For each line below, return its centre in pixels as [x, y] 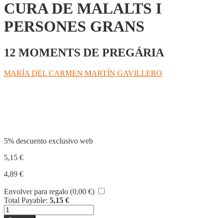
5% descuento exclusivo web [48, 141]
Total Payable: [26, 200]
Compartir [31, 110]
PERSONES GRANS [74, 27]
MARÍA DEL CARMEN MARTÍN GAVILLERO [83, 73]
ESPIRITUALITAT [34, 208]
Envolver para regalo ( [38, 191]
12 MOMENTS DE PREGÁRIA [84, 52]
